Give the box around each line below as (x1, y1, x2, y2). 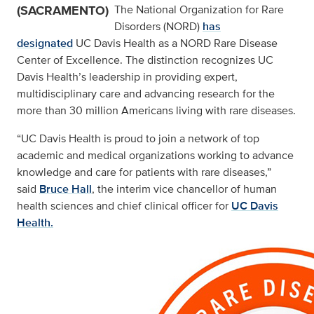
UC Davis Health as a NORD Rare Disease (76, 35, 278, 51)
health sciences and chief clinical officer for (17, 198, 228, 214)
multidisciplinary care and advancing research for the (17, 86, 275, 102)
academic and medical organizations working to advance (17, 147, 294, 163)
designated (17, 35, 73, 51)
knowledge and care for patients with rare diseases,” (17, 164, 271, 180)
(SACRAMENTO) (17, 1, 109, 20)
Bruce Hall (39, 181, 92, 197)
